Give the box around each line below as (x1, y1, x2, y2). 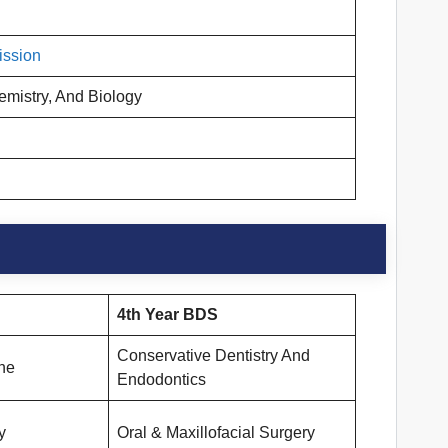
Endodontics (117, 371, 206, 389)
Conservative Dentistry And (117, 347, 310, 365)
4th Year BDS (117, 306, 218, 324)
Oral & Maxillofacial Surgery (117, 424, 315, 442)
